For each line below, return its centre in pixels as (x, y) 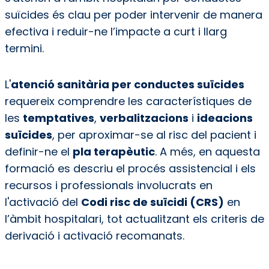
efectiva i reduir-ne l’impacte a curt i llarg (116, 32)
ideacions (225, 118)
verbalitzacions (144, 118)
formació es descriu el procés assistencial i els (130, 169)
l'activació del (43, 202)
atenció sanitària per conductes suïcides (127, 85)
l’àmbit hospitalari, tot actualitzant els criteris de (134, 219)
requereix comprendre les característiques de (128, 101)
